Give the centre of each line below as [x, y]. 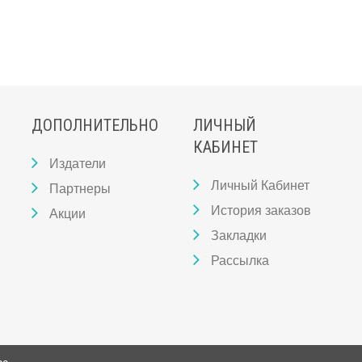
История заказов [261, 210]
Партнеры [80, 188]
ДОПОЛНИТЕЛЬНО [95, 125]
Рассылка [240, 260]
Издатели [78, 163]
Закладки [239, 235]
